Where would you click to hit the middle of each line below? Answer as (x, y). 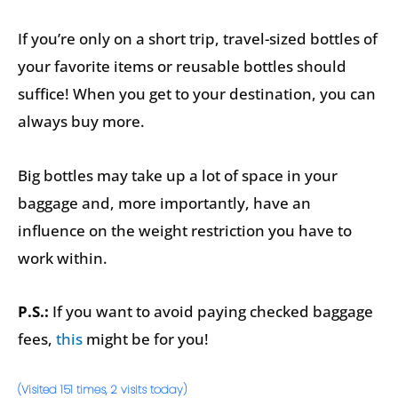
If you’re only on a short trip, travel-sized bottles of (198, 38)
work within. (63, 258)
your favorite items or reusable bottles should (182, 66)
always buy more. (81, 121)
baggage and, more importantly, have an (164, 203)
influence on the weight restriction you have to (185, 230)
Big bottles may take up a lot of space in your (178, 175)
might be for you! (146, 339)
